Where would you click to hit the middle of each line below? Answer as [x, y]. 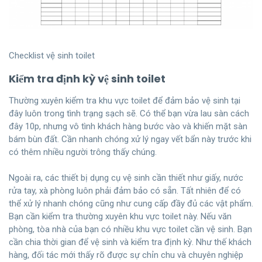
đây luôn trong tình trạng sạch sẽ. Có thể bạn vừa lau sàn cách [129, 113]
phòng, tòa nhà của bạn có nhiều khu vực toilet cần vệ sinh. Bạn [130, 229]
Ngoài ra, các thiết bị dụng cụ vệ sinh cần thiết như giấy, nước [126, 177]
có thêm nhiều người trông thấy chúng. [83, 152]
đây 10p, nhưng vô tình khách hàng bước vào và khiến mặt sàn [128, 126]
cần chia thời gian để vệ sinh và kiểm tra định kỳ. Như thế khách [130, 242]
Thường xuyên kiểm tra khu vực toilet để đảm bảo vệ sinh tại [125, 100]
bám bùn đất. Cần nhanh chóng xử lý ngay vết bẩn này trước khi [130, 139]
